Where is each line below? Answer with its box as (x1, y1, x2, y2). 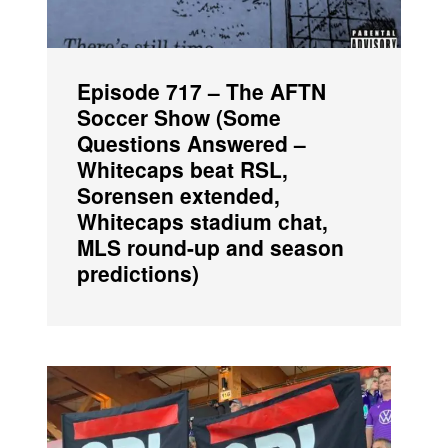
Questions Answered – (77, 127, 307, 158)
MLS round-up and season (77, 231, 345, 262)
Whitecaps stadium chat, (77, 205, 329, 236)
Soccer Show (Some (77, 101, 282, 132)
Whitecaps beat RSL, (77, 153, 289, 184)
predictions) (77, 257, 200, 288)
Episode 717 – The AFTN (77, 75, 327, 106)
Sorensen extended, (77, 179, 281, 210)
